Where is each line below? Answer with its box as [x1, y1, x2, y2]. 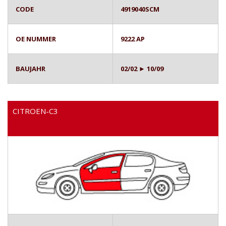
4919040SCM [121, 4, 159, 14]
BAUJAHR [16, 64, 45, 73]
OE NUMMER [16, 34, 56, 43]
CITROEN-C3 [13, 105, 58, 116]
